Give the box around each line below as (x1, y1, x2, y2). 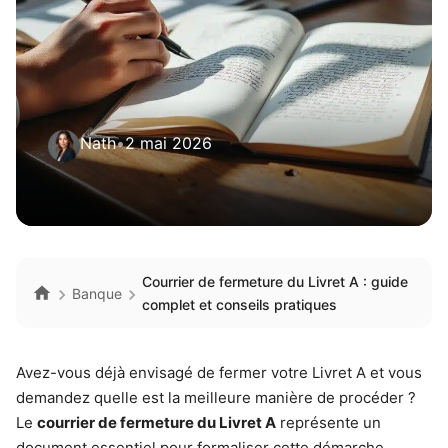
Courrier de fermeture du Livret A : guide (142, 273, 408, 290)
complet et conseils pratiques (142, 296, 337, 313)
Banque (72, 284, 122, 302)
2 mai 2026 (125, 133, 212, 153)
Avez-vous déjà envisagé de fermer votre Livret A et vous (16, 363, 422, 382)
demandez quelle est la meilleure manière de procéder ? (16, 388, 416, 407)
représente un (276, 413, 381, 432)
